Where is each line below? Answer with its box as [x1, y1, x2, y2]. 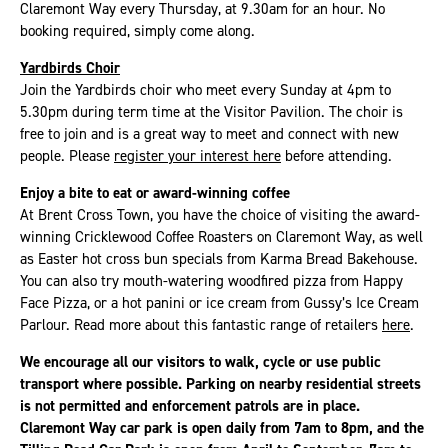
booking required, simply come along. [20, 20, 255, 40]
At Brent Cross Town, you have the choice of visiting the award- [20, 204, 420, 224]
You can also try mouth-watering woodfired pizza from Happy [20, 270, 403, 290]
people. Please [20, 145, 114, 165]
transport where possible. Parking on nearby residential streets [20, 373, 421, 393]
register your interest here [114, 145, 281, 165]
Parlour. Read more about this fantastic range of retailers [20, 314, 382, 334]
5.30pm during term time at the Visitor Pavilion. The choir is [20, 101, 403, 121]
